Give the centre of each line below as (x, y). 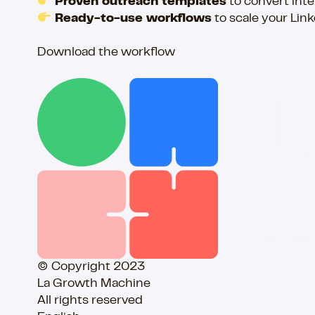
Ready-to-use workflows (133, 19)
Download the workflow (106, 53)
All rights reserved (90, 301)
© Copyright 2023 (91, 268)
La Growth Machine (94, 284)
